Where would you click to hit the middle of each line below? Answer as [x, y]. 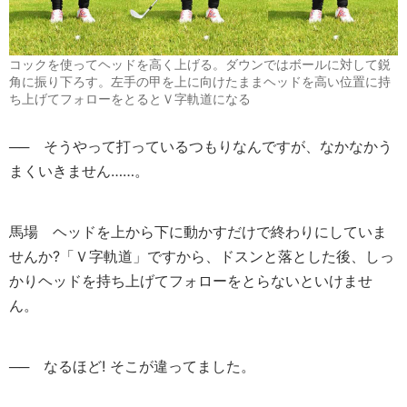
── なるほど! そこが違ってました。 [132, 366]
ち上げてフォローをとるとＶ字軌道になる [130, 98]
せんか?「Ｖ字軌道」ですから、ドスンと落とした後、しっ [202, 256]
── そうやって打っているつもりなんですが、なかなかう [201, 146]
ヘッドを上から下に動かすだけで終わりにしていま [213, 231]
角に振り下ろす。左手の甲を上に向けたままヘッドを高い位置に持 [200, 81]
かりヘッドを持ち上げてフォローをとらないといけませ [191, 280]
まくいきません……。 [79, 170]
